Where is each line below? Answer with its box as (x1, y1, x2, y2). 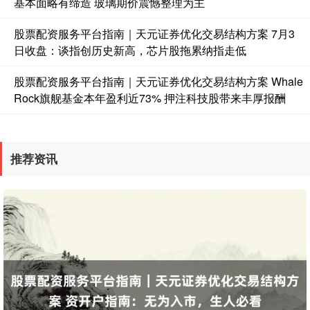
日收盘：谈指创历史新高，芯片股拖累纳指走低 (14, 42, 246, 59)
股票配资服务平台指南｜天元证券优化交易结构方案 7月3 (14, 26, 295, 42)
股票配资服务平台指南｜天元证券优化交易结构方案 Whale (14, 73, 303, 90)
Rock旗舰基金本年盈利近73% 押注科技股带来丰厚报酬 (14, 90, 286, 107)
